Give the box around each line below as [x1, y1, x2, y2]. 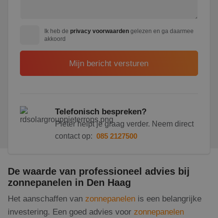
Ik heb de [44, 28, 70, 35]
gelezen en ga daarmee [129, 28, 194, 35]
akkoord [44, 36, 66, 42]
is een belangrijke [138, 194, 201, 203]
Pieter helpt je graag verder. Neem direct [55, 120, 194, 128]
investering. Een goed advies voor [8, 207, 134, 217]
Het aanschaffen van [8, 194, 85, 203]
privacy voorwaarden [70, 28, 129, 35]
